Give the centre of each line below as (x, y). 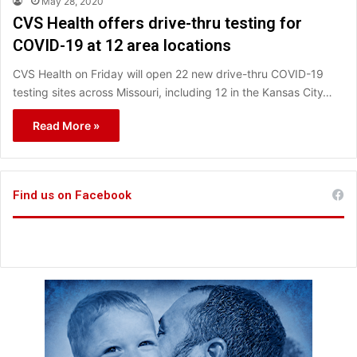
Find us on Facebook (72, 195)
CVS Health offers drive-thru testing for (157, 23)
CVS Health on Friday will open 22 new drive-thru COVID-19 (168, 73)
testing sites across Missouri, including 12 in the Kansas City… (173, 92)
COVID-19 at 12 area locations (122, 45)
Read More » (66, 125)
